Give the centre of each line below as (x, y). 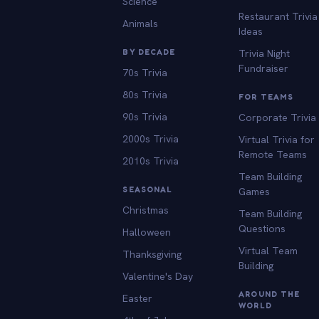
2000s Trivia (151, 138)
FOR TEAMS (266, 96)
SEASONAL (148, 189)
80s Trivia (145, 94)
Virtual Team (268, 250)
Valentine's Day (158, 276)
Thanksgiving (152, 254)
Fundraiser (264, 68)
